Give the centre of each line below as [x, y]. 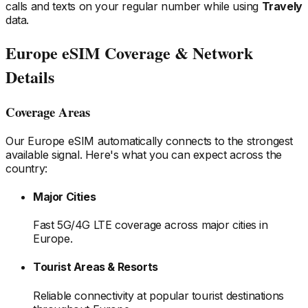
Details [30, 76]
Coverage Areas [48, 111]
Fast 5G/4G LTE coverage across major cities [145, 225]
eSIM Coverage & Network [155, 52]
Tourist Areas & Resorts [96, 267]
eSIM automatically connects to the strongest [179, 141]
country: [26, 168]
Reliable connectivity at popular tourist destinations [158, 295]
